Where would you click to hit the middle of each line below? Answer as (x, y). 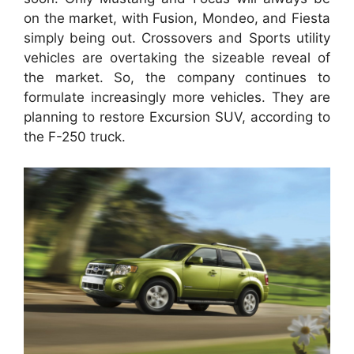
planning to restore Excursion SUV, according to (177, 117)
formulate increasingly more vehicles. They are (177, 97)
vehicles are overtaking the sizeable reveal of (177, 58)
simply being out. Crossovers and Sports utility (177, 38)
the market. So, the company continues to (177, 77)
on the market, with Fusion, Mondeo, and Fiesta (177, 18)
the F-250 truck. (75, 137)
